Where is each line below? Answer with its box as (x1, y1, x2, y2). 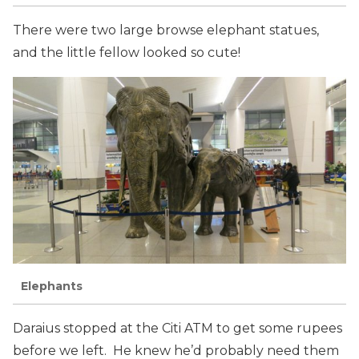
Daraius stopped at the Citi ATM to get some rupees (13, 320, 342, 336)
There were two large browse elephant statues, (13, 22, 319, 38)
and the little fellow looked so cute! (13, 44, 240, 60)
